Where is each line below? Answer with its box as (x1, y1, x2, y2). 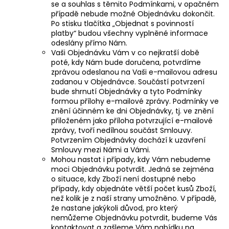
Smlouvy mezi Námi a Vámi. (51, 144, 150, 155)
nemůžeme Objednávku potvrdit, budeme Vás (51, 212, 217, 223)
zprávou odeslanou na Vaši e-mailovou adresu (51, 66, 217, 77)
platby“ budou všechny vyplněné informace (51, 28, 208, 38)
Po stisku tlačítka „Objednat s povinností (51, 18, 194, 29)
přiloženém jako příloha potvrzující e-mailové (51, 115, 213, 126)
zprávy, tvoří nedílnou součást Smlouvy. (51, 125, 192, 135)
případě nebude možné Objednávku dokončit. (51, 8, 215, 19)
